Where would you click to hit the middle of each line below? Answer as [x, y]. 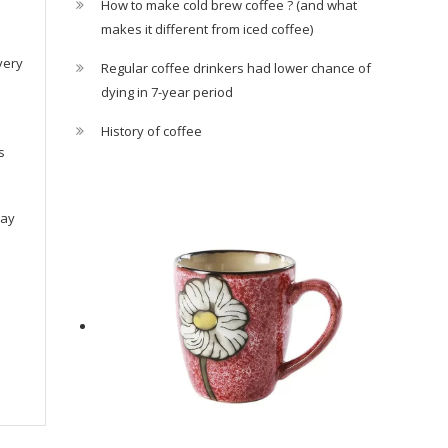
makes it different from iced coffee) [207, 29]
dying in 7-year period [167, 92]
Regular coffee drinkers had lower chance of [236, 68]
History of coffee [151, 131]
